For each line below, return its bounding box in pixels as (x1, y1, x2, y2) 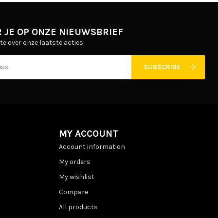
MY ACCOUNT (59, 127, 118, 139)
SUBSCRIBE (144, 63, 181, 72)
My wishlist (59, 172, 94, 181)
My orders (59, 157, 91, 166)
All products (59, 202, 98, 211)
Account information (59, 142, 125, 151)
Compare (59, 187, 88, 196)
